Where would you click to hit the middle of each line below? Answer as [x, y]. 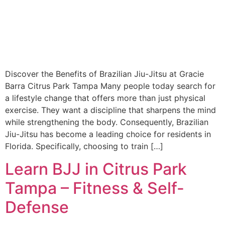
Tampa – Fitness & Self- [95, 188]
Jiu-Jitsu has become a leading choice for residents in [108, 134]
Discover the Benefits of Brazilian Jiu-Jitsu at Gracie [104, 74]
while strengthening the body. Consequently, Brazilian [107, 122]
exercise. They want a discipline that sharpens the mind [110, 110]
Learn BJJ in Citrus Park [96, 169]
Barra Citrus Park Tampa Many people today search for [110, 86]
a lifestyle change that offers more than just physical [105, 98]
